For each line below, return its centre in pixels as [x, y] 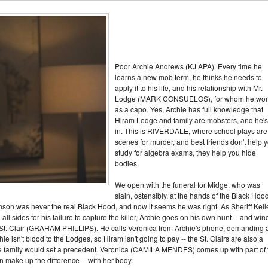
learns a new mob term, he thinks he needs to [188, 77]
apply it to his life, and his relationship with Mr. [189, 88]
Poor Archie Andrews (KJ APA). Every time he [188, 66]
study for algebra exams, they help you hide [185, 152]
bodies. [127, 163]
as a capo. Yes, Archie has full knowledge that [189, 109]
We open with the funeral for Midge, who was [188, 185]
